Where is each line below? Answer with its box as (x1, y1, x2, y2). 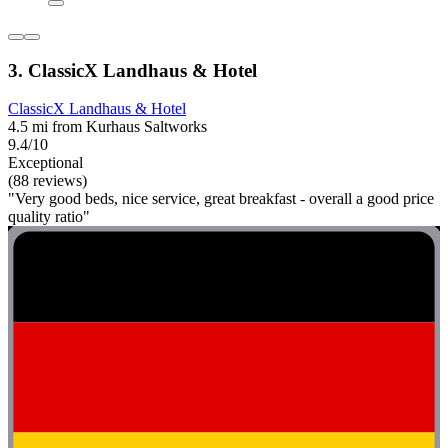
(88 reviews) (8, 172, 87, 190)
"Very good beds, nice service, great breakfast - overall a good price (8, 190, 434, 208)
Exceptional (8, 154, 83, 172)
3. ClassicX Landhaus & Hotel (8, 59, 257, 81)
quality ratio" (8, 208, 90, 226)
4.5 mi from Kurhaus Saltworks (8, 118, 207, 136)
